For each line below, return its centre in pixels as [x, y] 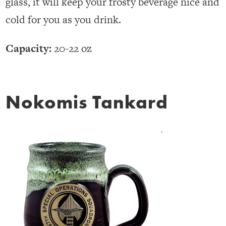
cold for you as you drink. [64, 20]
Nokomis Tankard [87, 102]
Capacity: [29, 48]
